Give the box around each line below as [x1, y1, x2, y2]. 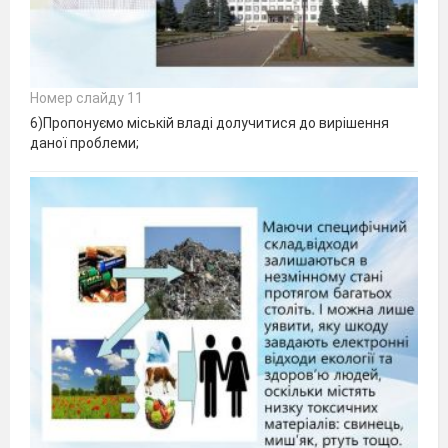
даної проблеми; [30, 135, 139, 152]
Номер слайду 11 [30, 90, 143, 107]
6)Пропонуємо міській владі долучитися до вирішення [30, 115, 389, 132]
